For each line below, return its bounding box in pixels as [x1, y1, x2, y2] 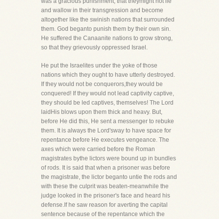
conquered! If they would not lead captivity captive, [41, 90, 174, 97]
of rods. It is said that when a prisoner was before [41, 164, 170, 171]
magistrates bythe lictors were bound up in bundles [41, 155, 176, 162]
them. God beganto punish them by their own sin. [41, 25, 171, 32]
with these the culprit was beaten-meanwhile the [41, 183, 169, 190]
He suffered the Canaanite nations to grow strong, [41, 35, 173, 42]
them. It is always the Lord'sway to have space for [41, 127, 171, 134]
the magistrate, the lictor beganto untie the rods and [41, 174, 177, 180]
